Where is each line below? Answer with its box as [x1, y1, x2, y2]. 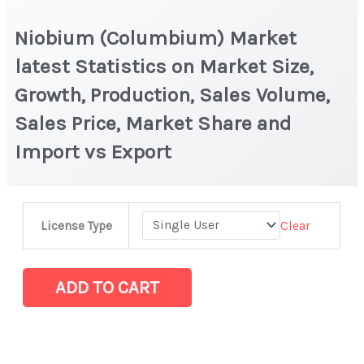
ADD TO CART [55, 276, 160, 298]
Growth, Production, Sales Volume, [15, 82, 331, 106]
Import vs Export [15, 139, 177, 163]
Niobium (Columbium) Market [15, 25, 297, 50]
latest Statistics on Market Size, [15, 54, 314, 78]
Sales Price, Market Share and [15, 110, 292, 135]
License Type [40, 218, 112, 233]
